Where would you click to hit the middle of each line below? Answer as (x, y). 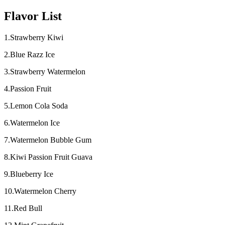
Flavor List (33, 16)
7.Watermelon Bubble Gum (48, 140)
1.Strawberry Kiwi (34, 38)
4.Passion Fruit (28, 89)
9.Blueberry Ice (30, 174)
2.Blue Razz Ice (29, 55)
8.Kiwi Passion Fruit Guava (48, 157)
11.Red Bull (24, 208)
